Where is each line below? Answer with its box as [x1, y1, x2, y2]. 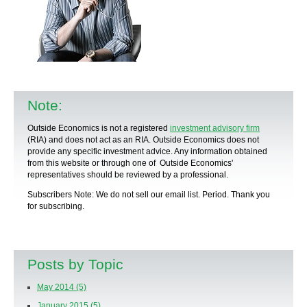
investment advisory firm [170, 123, 260, 133]
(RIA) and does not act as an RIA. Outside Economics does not [27, 134, 259, 145]
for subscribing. [27, 201, 84, 211]
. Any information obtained [171, 146, 267, 156]
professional [180, 169, 226, 180]
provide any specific [27, 146, 103, 156]
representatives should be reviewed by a [27, 169, 180, 180]
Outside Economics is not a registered [27, 123, 170, 133]
